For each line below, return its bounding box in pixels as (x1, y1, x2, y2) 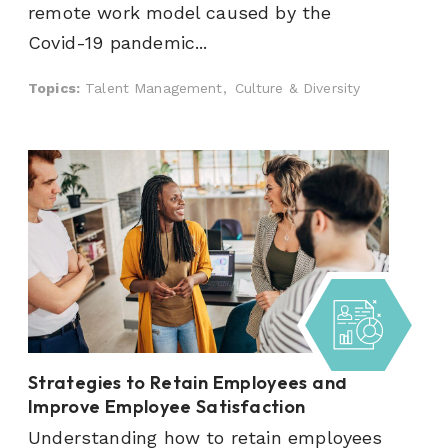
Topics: (28, 79, 80, 96)
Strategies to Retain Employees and (28, 371, 348, 395)
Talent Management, (85, 79, 227, 96)
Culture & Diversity (234, 79, 361, 96)
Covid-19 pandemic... (28, 31, 208, 53)
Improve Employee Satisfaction (28, 395, 306, 419)
